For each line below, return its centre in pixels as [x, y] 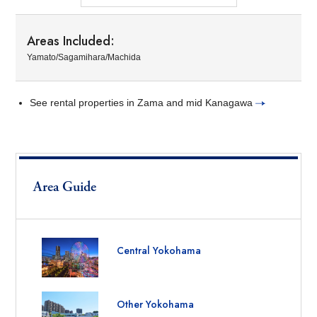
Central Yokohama [159, 250]
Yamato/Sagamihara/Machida [84, 57]
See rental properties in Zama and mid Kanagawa [143, 102]
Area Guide [65, 187]
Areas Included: [71, 41]
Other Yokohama [156, 305]
